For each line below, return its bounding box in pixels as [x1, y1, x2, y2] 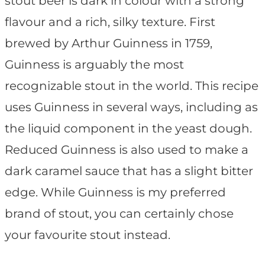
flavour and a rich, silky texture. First [5, 15, 215, 30]
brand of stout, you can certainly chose [5, 206, 234, 221]
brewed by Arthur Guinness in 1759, [5, 36, 212, 51]
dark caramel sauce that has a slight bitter [5, 164, 253, 179]
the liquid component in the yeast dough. [5, 121, 252, 136]
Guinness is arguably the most [5, 57, 184, 72]
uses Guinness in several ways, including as [5, 100, 258, 115]
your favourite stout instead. [5, 228, 170, 243]
